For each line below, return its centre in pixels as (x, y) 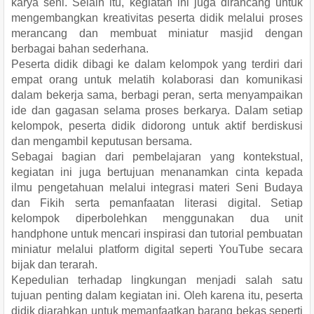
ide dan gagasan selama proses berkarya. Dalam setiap (157, 110)
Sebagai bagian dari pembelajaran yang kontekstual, (157, 156)
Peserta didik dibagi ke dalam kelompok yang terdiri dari (157, 64)
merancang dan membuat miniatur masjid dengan (157, 33)
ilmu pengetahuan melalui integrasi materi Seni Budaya (157, 187)
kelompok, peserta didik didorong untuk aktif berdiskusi (157, 125)
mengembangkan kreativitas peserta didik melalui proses (157, 18)
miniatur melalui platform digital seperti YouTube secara (157, 249)
